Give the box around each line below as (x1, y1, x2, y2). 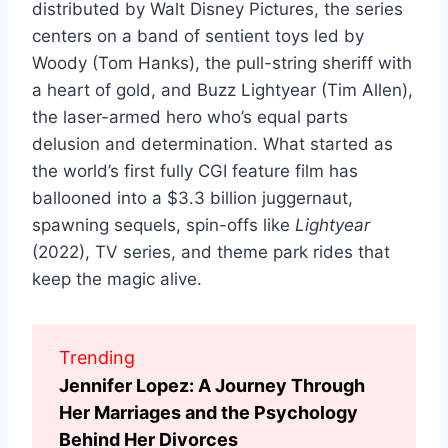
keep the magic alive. (32, 268, 202, 289)
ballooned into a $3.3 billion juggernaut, (32, 187, 353, 208)
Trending (59, 346, 135, 368)
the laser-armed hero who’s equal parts (32, 106, 348, 127)
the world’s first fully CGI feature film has (32, 160, 358, 181)
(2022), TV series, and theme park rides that (32, 241, 390, 262)
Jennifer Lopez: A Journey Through (59, 374, 365, 396)
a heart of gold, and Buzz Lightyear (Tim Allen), (32, 79, 413, 100)
